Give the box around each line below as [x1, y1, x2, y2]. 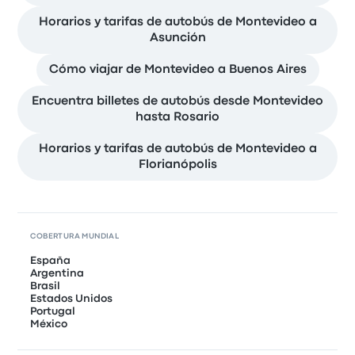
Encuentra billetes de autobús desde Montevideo [32, 96, 323, 108]
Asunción [149, 32, 206, 44]
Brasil [30, 281, 61, 292]
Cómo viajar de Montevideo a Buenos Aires [48, 64, 307, 76]
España [30, 256, 71, 266]
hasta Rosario [136, 112, 219, 124]
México [30, 319, 68, 330]
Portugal [30, 307, 76, 317]
